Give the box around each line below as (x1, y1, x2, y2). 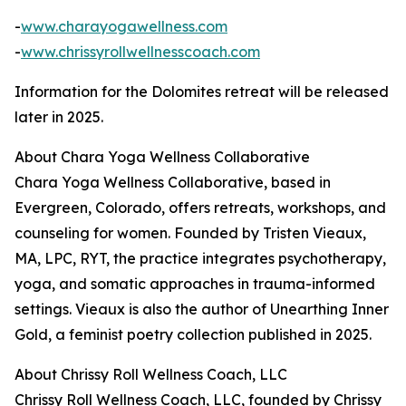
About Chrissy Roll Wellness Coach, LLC (14, 365, 287, 384)
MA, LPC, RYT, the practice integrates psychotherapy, (14, 249, 386, 268)
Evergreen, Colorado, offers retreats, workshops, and (14, 198, 386, 217)
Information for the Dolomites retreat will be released (14, 82, 389, 101)
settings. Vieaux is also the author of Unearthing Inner (14, 300, 389, 319)
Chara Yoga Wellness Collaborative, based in (14, 173, 331, 192)
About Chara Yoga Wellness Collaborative (14, 148, 310, 167)
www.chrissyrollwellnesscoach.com (21, 43, 260, 62)
